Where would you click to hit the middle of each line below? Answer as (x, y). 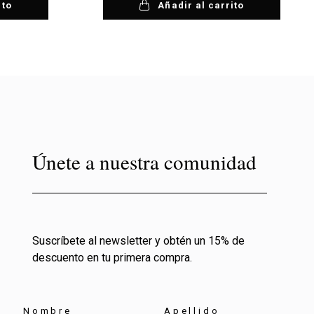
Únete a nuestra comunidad (144, 162)
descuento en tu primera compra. (112, 258)
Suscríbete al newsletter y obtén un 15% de (138, 241)
